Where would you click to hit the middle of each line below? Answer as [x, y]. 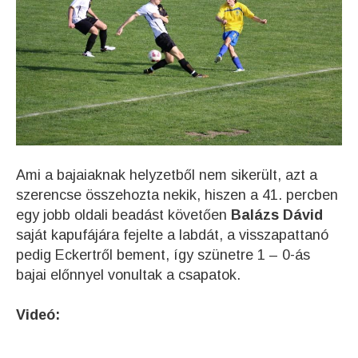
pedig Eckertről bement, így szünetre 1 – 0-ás [163, 255]
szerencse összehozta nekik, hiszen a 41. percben [179, 195]
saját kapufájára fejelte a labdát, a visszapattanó [172, 235]
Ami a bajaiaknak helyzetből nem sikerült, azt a [167, 175]
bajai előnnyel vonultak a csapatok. [128, 275]
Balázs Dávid [277, 215]
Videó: [38, 315]
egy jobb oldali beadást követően [123, 215]
